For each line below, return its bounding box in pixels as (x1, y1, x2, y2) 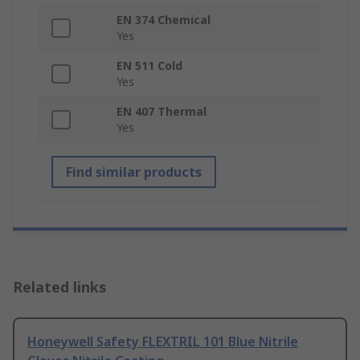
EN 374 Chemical (117, 12, 211, 28)
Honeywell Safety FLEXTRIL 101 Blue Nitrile (27, 333, 298, 351)
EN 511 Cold (117, 58, 182, 74)
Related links (13, 277, 107, 297)
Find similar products (66, 163, 202, 182)
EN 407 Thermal (117, 104, 207, 120)
